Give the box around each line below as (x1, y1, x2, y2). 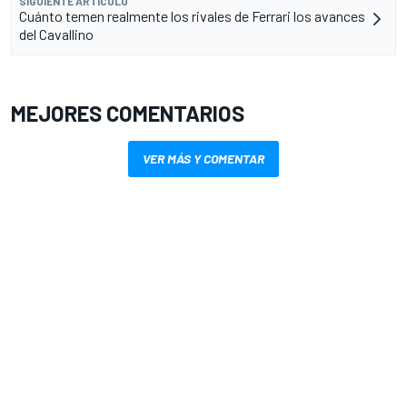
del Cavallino (19, 25, 94, 44)
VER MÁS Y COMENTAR (143, 151, 264, 167)
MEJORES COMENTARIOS (11, 100, 244, 127)
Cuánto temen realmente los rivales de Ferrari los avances (19, 7, 365, 25)
